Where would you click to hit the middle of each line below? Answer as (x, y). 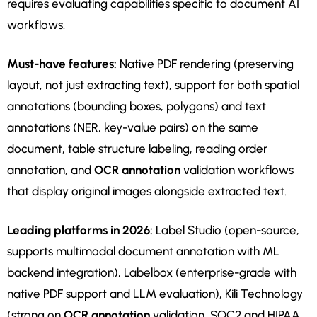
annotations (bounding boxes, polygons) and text (137, 106)
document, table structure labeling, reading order (137, 149)
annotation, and (51, 170)
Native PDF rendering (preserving (205, 64)
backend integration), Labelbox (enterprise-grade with (152, 273)
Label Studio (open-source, (226, 230)
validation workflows (237, 170)
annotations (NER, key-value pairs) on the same (133, 128)
